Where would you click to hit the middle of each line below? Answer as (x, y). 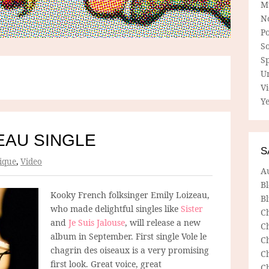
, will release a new (163, 222)
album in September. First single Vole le (128, 236)
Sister (192, 208)
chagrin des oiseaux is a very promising (130, 250)
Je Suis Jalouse (97, 222)
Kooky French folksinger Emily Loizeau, (130, 195)
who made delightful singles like (116, 208)
